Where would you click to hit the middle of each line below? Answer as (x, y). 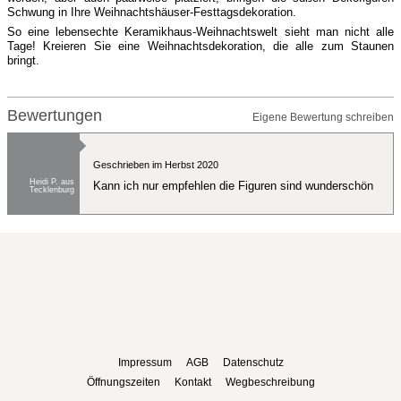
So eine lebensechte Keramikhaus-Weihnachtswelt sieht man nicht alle (200, 32)
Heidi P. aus (52, 182)
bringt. (23, 60)
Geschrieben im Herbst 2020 (156, 165)
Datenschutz (253, 363)
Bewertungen (55, 115)
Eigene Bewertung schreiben (323, 117)
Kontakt (192, 382)
